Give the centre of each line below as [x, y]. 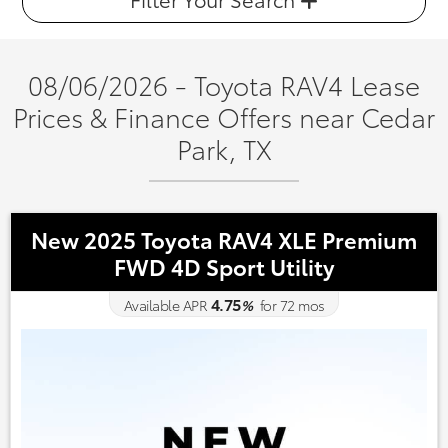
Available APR [165, 305]
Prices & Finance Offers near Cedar [224, 116]
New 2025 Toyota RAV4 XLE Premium [224, 238]
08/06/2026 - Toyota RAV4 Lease [224, 84]
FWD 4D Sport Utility [224, 265]
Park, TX [224, 148]
